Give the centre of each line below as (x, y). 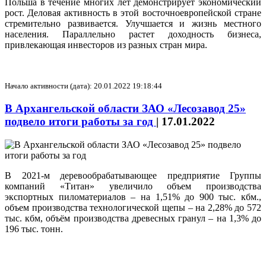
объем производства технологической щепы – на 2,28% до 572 (133, 207)
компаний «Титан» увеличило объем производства (133, 186)
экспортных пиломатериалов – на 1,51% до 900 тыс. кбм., (133, 197)
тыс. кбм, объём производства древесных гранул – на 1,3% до (133, 218)
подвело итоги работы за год (80, 121)
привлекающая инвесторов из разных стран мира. (106, 45)
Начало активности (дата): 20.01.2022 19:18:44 (83, 86)
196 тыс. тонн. (34, 229)
